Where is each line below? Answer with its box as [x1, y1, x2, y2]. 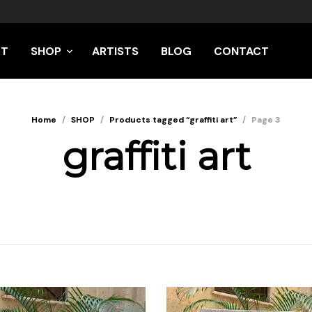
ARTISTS [92, 43, 139, 58]
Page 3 [251, 114, 281, 125]
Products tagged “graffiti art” [109, 114, 237, 125]
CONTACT [214, 43, 270, 58]
